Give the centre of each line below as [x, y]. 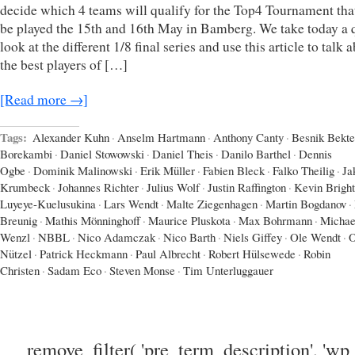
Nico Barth [189, 237]
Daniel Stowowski [102, 154]
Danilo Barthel [256, 154]
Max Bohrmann [275, 221]
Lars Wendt [131, 204]
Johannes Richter [98, 187]
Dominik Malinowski [83, 171]
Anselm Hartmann [161, 137]
